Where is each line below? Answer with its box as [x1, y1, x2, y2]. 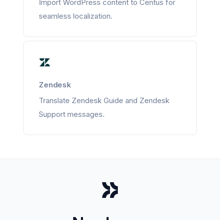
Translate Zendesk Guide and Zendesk [39, 96, 169, 105]
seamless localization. [39, 11, 112, 21]
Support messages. [39, 110, 105, 119]
